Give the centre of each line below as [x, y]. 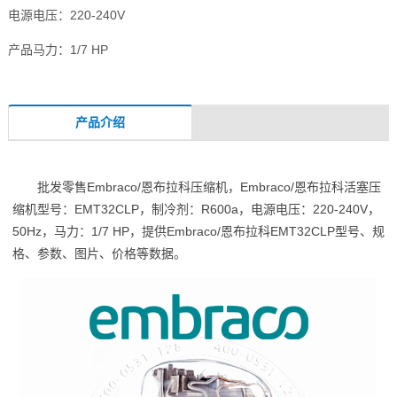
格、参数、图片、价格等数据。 [99, 254]
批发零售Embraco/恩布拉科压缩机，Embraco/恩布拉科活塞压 [209, 187]
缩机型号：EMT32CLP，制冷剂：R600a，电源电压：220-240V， [196, 210]
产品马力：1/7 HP [58, 50]
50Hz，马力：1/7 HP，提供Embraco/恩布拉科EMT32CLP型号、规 [198, 232]
